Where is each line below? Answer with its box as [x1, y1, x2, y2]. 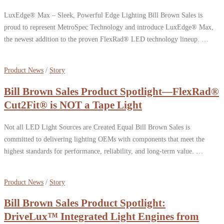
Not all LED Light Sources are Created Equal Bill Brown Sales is [4, 122, 190, 131]
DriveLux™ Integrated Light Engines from [4, 210, 199, 223]
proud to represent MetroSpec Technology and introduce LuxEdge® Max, [4, 23, 213, 31]
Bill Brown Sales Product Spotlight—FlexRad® [4, 85, 219, 97]
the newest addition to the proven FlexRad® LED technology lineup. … [4, 35, 208, 43]
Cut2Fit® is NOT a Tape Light [4, 99, 142, 111]
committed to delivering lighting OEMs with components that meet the [4, 134, 204, 143]
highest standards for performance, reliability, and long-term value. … [4, 146, 203, 155]
